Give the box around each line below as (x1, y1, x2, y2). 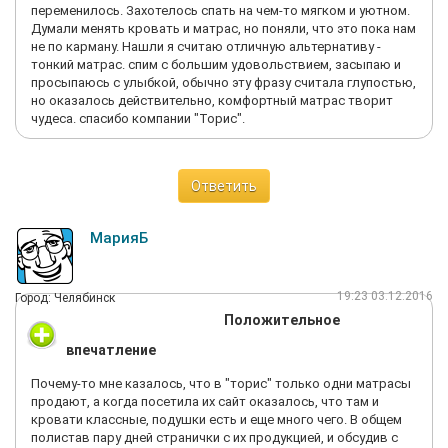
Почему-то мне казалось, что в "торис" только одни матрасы (31, 376, 411, 391)
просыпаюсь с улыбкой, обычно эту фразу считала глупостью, (31, 75, 416, 90)
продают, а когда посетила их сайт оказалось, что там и (31, 394, 379, 409)
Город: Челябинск (15, 291, 115, 305)
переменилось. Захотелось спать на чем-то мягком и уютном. (31, 3, 410, 18)
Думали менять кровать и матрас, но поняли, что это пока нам (31, 21, 416, 36)
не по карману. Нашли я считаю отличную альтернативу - (31, 39, 381, 54)
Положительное (224, 312, 340, 328)
